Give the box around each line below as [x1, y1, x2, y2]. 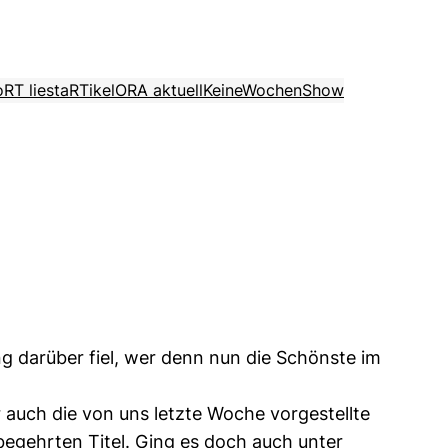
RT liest [4, 80, 60, 101]
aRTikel [60, 80, 115, 101]
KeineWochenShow [203, 80, 344, 101]
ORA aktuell [115, 80, 203, 101]
